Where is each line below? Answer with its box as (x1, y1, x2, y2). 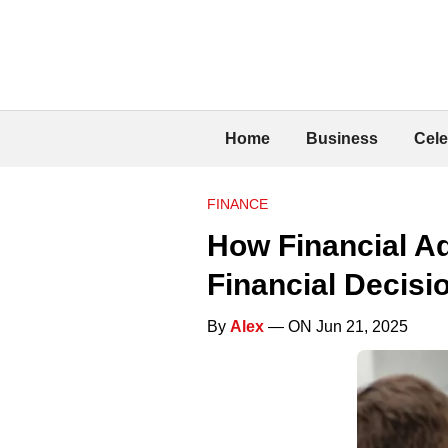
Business (306, 129, 378, 147)
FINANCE (207, 195, 268, 212)
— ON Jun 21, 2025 (264, 317, 408, 335)
